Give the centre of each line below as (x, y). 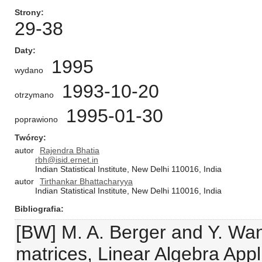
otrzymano (34, 95)
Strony (28, 12)
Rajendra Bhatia (70, 150)
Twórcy (29, 137)
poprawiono (36, 119)
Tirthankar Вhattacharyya (86, 181)
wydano (29, 70)
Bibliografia (38, 209)
